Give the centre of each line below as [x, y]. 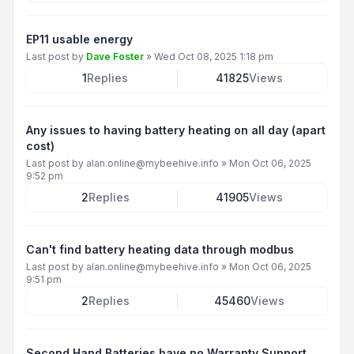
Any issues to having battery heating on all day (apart [176, 130]
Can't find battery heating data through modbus [160, 249]
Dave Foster [115, 56]
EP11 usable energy [79, 39]
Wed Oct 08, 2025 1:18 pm [214, 56]
